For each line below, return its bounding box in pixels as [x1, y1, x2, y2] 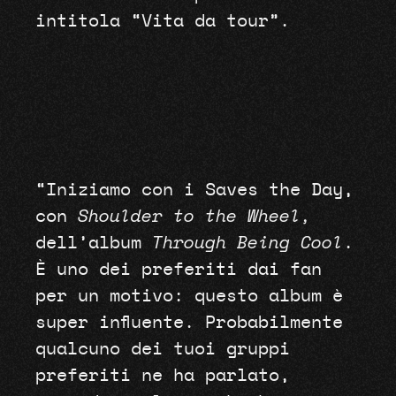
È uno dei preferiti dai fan [34, 260, 322, 278]
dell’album [34, 233, 152, 252]
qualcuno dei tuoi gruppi [34, 339, 290, 358]
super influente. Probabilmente [34, 313, 343, 331]
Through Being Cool [151, 233, 343, 252]
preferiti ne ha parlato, [34, 366, 290, 385]
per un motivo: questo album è [34, 286, 343, 305]
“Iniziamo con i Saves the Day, [34, 180, 354, 199]
